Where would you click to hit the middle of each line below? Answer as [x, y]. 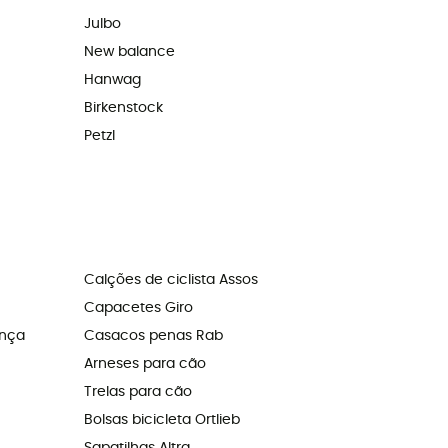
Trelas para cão [137, 392]
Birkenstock [123, 108]
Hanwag [112, 80]
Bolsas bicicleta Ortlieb [161, 420]
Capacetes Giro [138, 308]
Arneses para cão [144, 364]
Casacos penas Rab [153, 336]
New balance [129, 52]
